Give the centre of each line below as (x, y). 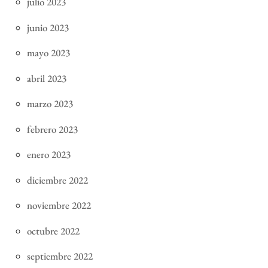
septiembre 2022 (60, 256)
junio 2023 (48, 27)
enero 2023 (48, 155)
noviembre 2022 (59, 205)
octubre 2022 (53, 231)
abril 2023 (46, 78)
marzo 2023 (50, 104)
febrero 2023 (52, 129)
